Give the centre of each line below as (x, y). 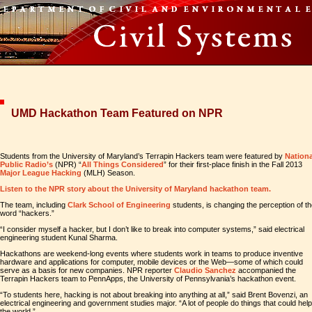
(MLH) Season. (109, 173)
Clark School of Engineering (119, 205)
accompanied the (266, 270)
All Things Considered (123, 164)
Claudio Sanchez (205, 270)
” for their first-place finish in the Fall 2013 (233, 164)
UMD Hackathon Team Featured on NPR (117, 113)
